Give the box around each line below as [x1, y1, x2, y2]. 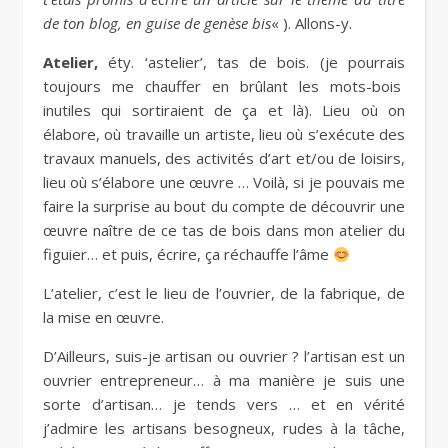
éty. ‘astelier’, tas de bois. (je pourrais [98, 52, 405, 73]
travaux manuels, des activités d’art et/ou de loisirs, [43, 148, 405, 169]
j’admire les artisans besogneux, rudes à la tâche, [43, 418, 405, 439]
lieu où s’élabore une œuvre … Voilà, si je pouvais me [43, 172, 405, 193]
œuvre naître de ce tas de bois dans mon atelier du [43, 220, 405, 241]
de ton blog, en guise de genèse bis [43, 13, 271, 34]
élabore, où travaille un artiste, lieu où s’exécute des [43, 124, 405, 145]
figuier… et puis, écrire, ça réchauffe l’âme [43, 244, 333, 265]
